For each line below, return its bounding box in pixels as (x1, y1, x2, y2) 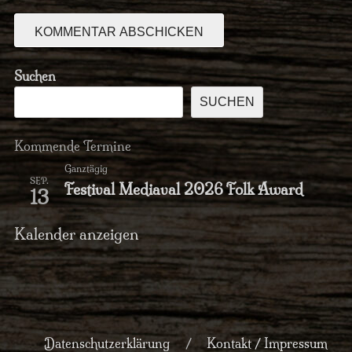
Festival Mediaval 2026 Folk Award (64, 180, 303, 199)
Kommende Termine (13, 137, 131, 154)
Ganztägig (64, 162, 108, 174)
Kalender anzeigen (13, 225, 138, 244)
